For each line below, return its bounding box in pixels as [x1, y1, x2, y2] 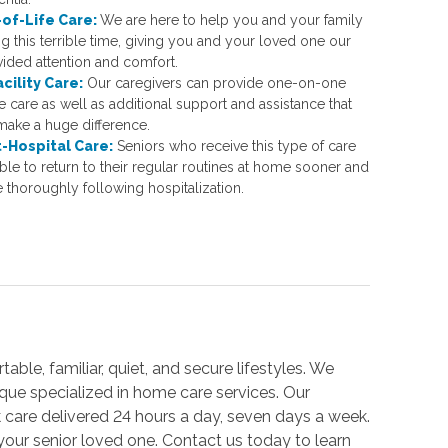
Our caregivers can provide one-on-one [86, 74, 346, 91]
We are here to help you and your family [99, 11, 363, 28]
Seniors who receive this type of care [116, 137, 356, 154]
